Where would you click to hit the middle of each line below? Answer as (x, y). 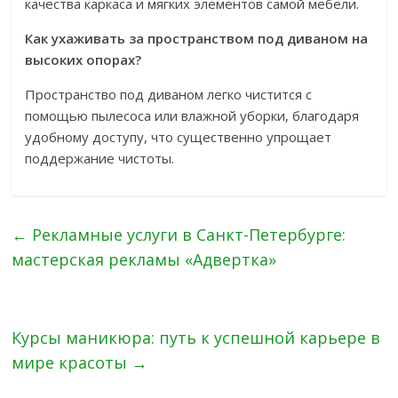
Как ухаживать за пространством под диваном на (197, 38)
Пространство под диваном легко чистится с (169, 94)
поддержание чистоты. (100, 158)
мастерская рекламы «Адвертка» (144, 259)
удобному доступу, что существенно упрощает (179, 137)
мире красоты (72, 362)
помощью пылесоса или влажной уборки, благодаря (192, 115)
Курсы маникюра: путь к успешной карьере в (196, 338)
